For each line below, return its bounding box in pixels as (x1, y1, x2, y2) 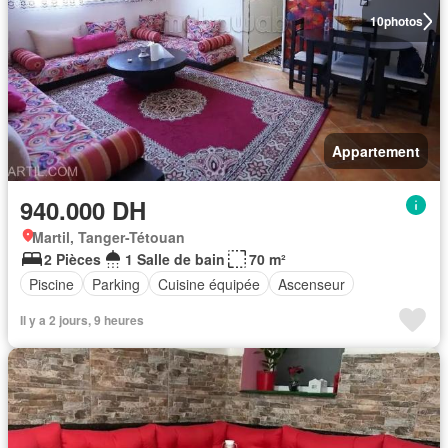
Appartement (332, 141, 420, 162)
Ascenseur (278, 273, 345, 294)
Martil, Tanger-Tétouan (32, 227, 185, 248)
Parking (92, 273, 140, 294)
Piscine (29, 273, 74, 294)
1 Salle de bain (125, 249, 225, 270)
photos (383, 12, 423, 31)
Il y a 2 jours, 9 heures (20, 311, 144, 330)
